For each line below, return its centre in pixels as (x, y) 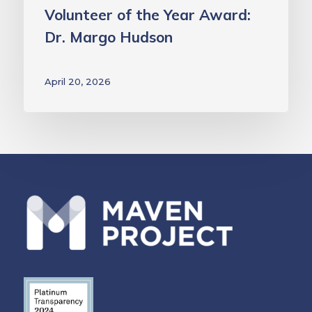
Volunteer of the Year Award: (148, 14)
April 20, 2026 (78, 81)
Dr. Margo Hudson (109, 37)
